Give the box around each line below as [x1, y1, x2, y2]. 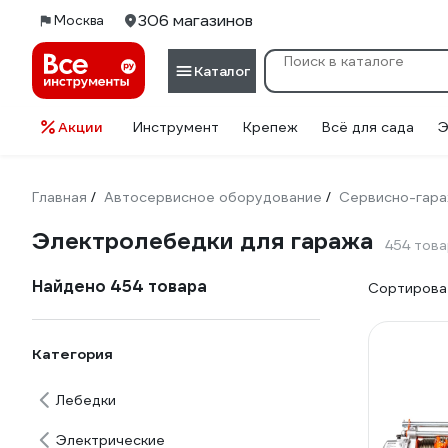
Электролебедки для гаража [32, 226, 373, 256]
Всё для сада [322, 118, 414, 136]
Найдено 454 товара [32, 276, 207, 297]
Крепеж [243, 118, 298, 136]
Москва [54, 12, 104, 29]
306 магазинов [138, 10, 253, 31]
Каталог [194, 61, 250, 80]
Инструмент [133, 118, 219, 136]
